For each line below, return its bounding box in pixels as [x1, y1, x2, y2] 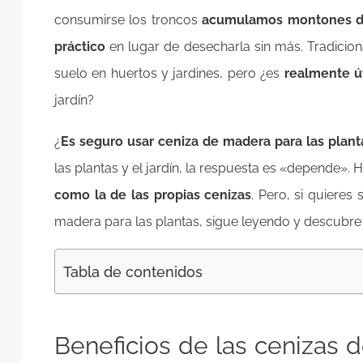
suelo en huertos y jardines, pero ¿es [54, 66, 284, 81]
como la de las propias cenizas [54, 186, 252, 203]
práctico [54, 39, 105, 54]
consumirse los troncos [54, 12, 203, 28]
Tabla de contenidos [63, 263, 203, 281]
